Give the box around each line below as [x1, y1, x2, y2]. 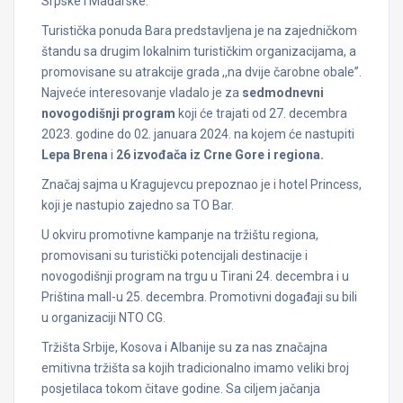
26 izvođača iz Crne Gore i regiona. [116, 148, 324, 163]
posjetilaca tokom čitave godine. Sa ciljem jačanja [41, 381, 320, 397]
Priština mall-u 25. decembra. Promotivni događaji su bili [41, 290, 357, 305]
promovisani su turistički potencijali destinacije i [41, 248, 308, 264]
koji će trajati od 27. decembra [175, 106, 347, 121]
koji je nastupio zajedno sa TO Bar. [41, 198, 234, 213]
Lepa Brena [41, 148, 108, 163]
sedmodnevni [242, 85, 324, 101]
